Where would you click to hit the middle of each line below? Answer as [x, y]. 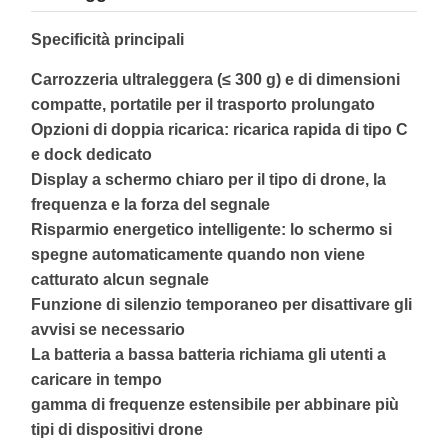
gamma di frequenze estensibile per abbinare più [215, 404]
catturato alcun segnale [120, 279]
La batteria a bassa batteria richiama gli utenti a [208, 354]
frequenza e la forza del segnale [150, 204]
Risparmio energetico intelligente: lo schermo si [211, 229]
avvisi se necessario [108, 329]
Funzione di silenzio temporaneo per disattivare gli [221, 304]
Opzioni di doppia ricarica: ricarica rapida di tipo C [219, 129]
